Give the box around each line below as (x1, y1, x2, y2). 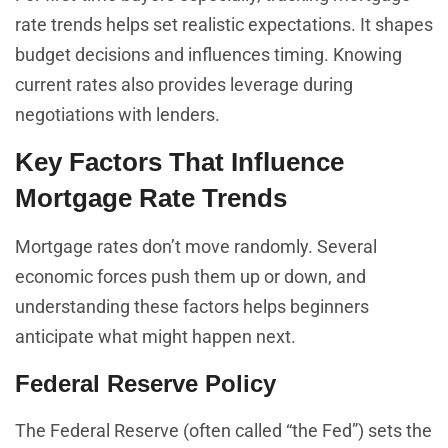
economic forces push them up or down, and (15, 266, 366, 288)
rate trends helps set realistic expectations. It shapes (15, 13, 433, 35)
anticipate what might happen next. (15, 326, 296, 348)
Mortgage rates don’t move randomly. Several (15, 236, 377, 258)
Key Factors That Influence (15, 147, 344, 178)
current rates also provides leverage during (15, 73, 353, 95)
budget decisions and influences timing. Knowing (15, 43, 402, 65)
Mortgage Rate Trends (15, 183, 287, 214)
